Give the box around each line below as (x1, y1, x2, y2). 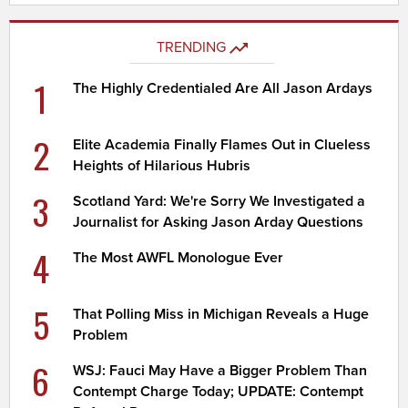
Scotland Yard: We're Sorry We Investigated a (73, 191, 366, 210)
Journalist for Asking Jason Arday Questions (73, 212, 364, 231)
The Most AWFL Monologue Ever (73, 248, 284, 267)
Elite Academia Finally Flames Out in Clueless (73, 135, 372, 154)
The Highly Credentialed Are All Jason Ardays (73, 78, 373, 97)
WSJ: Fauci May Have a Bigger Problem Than (73, 361, 368, 380)
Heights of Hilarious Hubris (73, 156, 251, 175)
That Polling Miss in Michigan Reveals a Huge (73, 304, 370, 323)
